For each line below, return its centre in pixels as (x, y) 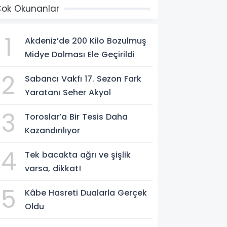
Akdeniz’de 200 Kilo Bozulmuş (86, 41)
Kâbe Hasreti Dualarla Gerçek (86, 193)
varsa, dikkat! (53, 168)
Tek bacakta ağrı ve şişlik (78, 155)
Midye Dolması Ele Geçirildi (80, 54)
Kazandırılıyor (53, 130)
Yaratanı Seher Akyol (68, 92)
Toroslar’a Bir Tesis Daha (77, 117)
